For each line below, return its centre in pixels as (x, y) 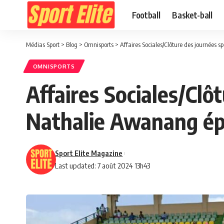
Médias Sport (43, 44)
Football (146, 15)
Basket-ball (192, 15)
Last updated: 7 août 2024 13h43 (103, 166)
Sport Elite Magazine (89, 153)
